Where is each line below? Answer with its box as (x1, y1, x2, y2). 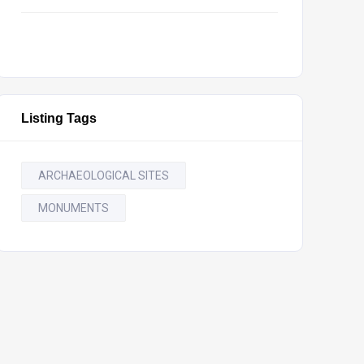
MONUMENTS (37, 201, 109, 214)
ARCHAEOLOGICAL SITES (37, 169, 169, 182)
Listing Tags (20, 110, 97, 125)
